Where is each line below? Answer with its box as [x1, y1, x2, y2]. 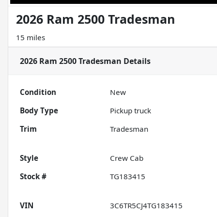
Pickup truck [110, 106, 152, 116]
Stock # [20, 171, 46, 182]
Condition [20, 87, 56, 97]
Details [122, 56, 151, 67]
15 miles [16, 32, 45, 43]
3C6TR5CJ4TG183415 [110, 201, 183, 211]
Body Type [20, 106, 58, 116]
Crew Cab [110, 153, 144, 163]
